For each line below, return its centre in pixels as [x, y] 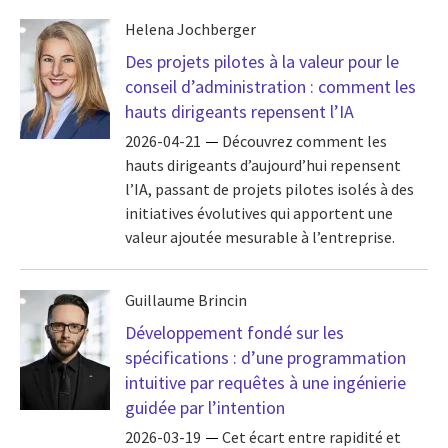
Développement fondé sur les [234, 332]
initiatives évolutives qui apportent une [259, 213]
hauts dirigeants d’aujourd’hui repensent [263, 165]
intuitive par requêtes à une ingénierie [265, 382]
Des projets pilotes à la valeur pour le [262, 61]
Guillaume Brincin [186, 300]
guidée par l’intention [205, 407]
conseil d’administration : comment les [270, 86]
